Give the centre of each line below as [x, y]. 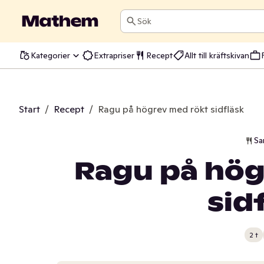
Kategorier [50, 55]
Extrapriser [114, 55]
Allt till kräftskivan [217, 55]
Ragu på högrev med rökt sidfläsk [171, 109]
